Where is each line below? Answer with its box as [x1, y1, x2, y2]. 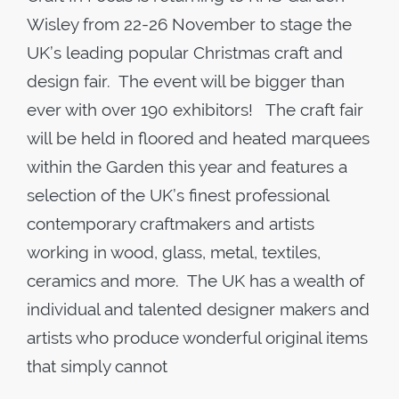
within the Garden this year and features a [27, 157, 347, 176]
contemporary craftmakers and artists [27, 214, 314, 233]
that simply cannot [27, 356, 167, 376]
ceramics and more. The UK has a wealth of [27, 271, 364, 290]
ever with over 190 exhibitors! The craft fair [27, 100, 363, 119]
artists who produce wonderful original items [27, 328, 368, 347]
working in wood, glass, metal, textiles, [27, 242, 321, 262]
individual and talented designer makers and [27, 299, 370, 319]
